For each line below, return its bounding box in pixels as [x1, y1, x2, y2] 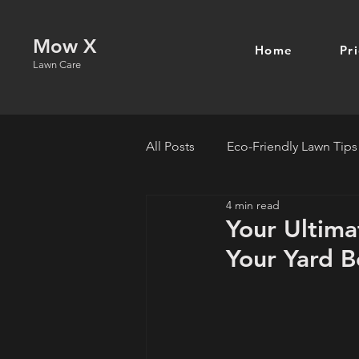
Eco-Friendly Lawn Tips [227, 139, 357, 154]
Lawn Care [33, 58, 81, 71]
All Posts [146, 139, 195, 154]
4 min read [226, 197, 280, 212]
